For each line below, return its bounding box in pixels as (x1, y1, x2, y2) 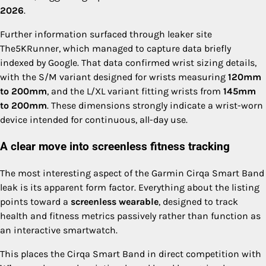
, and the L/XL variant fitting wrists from (47, 85, 223, 97)
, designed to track (159, 195, 238, 207)
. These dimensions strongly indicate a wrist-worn (47, 100, 263, 112)
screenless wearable (71, 195, 159, 207)
